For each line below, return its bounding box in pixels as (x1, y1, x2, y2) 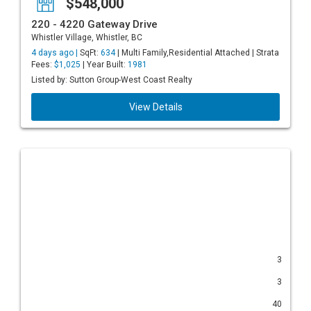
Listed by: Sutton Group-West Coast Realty (31, 75, 192, 85)
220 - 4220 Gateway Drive (31, 18, 158, 31)
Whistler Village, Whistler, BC (31, 33, 142, 42)
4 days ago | (31, 48, 80, 58)
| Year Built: (81, 60, 128, 69)
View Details (128, 101, 183, 112)
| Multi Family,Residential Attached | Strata (115, 48, 279, 58)
